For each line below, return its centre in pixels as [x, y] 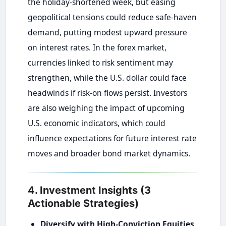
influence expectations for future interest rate [112, 138]
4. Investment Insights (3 [89, 190]
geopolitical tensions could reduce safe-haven [112, 17]
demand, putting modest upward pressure [107, 33]
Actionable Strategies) [83, 204]
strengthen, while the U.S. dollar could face [107, 78]
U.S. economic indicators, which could [96, 123]
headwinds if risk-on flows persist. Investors [107, 93]
